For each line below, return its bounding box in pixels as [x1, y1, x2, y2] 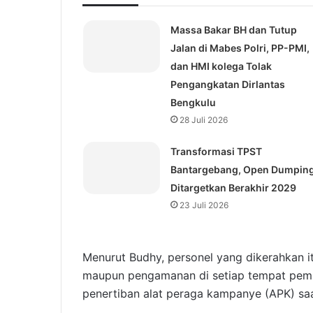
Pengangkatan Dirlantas [170, 78, 285, 91]
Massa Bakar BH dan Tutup [170, 24, 297, 36]
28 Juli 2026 [179, 115, 228, 126]
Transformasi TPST [170, 145, 262, 158]
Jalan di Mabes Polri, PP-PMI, [170, 42, 310, 54]
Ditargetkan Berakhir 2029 [170, 182, 296, 194]
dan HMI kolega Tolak [170, 60, 272, 73]
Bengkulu [170, 96, 216, 109]
